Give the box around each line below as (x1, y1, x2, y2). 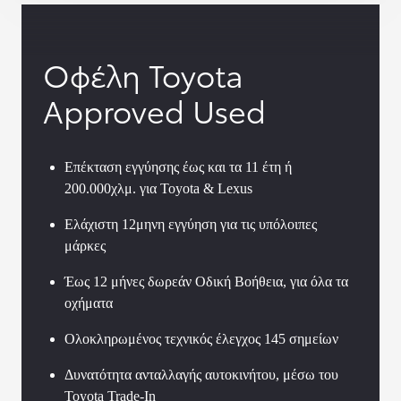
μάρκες (64, 237, 106, 253)
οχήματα (64, 294, 113, 311)
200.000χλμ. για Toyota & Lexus (64, 180, 252, 196)
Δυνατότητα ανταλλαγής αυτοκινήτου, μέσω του (64, 366, 338, 382)
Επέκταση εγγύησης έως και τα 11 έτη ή (64, 158, 292, 175)
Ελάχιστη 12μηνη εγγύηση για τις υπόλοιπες (64, 216, 317, 232)
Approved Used (43, 88, 266, 132)
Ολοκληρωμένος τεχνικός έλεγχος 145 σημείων (64, 330, 338, 346)
